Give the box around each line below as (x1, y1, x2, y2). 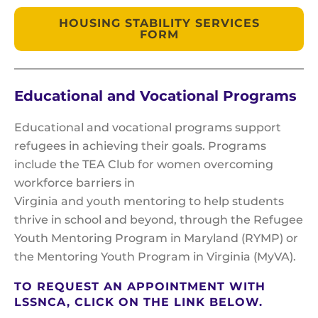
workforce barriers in (14, 176, 135, 190)
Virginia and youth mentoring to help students (14, 194, 284, 209)
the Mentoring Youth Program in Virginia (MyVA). (14, 250, 299, 264)
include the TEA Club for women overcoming (14, 158, 273, 172)
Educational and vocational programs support (14, 121, 281, 135)
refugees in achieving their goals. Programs (14, 139, 266, 153)
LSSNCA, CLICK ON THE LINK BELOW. (14, 295, 267, 309)
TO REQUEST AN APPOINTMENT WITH (14, 280, 265, 294)
